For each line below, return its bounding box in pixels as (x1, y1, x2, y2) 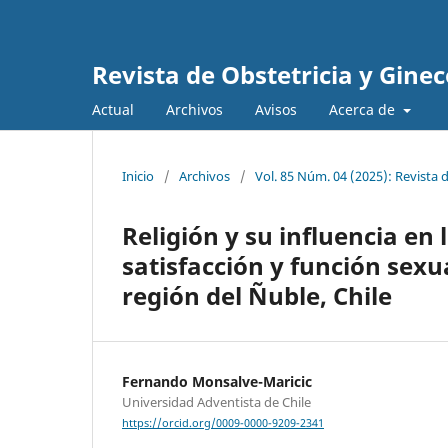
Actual (92, 99, 134, 119)
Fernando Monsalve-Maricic (122, 371, 312, 391)
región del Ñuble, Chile (122, 278, 392, 312)
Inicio (122, 166, 154, 185)
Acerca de (329, 99, 399, 119)
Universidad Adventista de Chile (122, 392, 311, 411)
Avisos (255, 99, 297, 119)
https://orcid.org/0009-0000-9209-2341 (122, 416, 324, 431)
